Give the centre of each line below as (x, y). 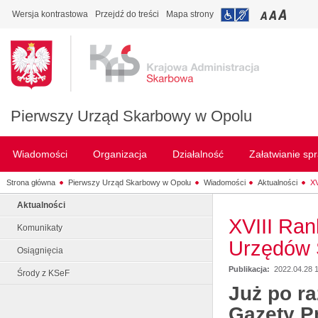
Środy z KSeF (43, 273)
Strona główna (31, 182)
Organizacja (120, 154)
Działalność (198, 154)
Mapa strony (190, 14)
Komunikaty (40, 228)
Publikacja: (250, 269)
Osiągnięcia (40, 251)
